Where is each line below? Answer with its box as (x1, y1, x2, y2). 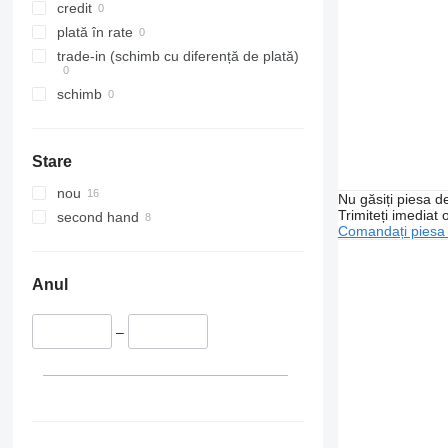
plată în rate (56, 24, 133, 41)
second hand (56, 209, 139, 226)
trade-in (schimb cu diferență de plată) (56, 48, 299, 65)
